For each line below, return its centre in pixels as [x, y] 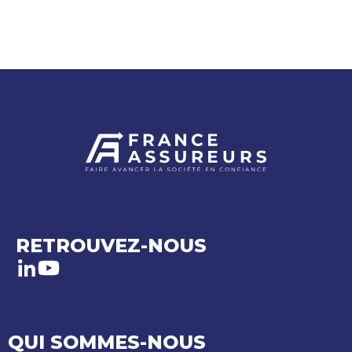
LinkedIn [74, 280]
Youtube [93, 280]
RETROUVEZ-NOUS [111, 245]
